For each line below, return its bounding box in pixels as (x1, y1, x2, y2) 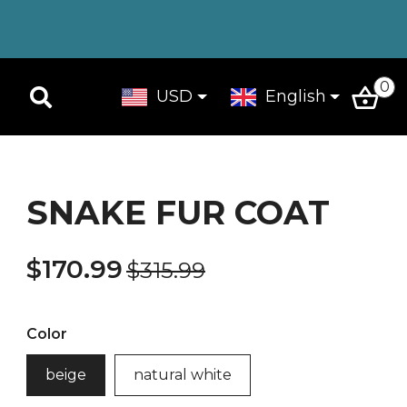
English (264, 86, 326, 106)
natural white (134, 366, 232, 383)
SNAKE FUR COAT (26, 193, 330, 233)
